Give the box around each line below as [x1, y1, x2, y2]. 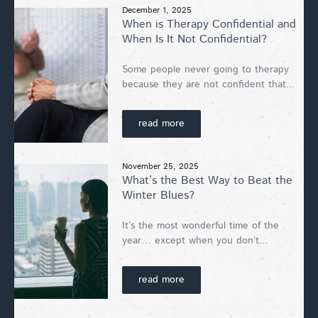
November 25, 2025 [122, 160, 199, 172]
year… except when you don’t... [122, 233, 268, 248]
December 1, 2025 [122, 4, 192, 16]
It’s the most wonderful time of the [122, 218, 279, 233]
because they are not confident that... [122, 77, 295, 92]
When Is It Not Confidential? [122, 31, 267, 48]
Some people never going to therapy [122, 62, 289, 77]
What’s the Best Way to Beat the [122, 172, 292, 189]
